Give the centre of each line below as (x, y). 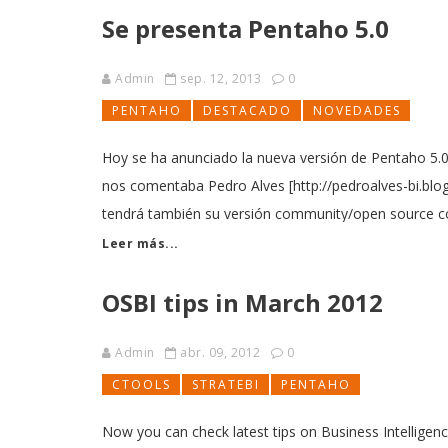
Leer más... (140, 243)
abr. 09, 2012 (220, 352)
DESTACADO (247, 110)
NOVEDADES (357, 110)
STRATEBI (226, 384)
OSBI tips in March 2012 (242, 302)
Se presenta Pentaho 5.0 (245, 28)
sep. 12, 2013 (220, 78)
